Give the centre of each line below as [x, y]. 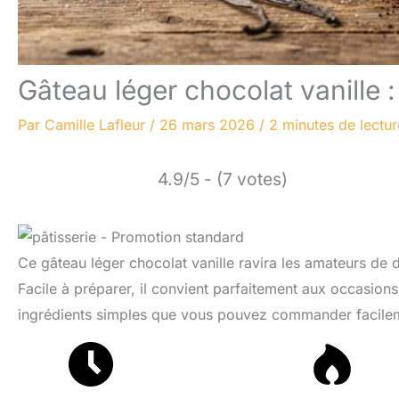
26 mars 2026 [209, 125]
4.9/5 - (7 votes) [223, 179]
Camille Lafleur [97, 125]
